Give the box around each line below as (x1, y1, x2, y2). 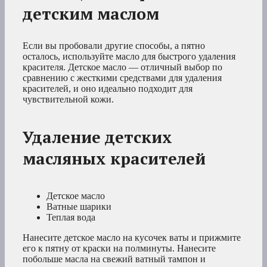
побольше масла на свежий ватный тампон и (23, 253, 206, 264)
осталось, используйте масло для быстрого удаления (23, 51, 235, 62)
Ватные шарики (46, 201, 111, 212)
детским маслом (23, 3, 159, 25)
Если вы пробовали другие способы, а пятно (23, 41, 205, 51)
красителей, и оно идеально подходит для (23, 83, 193, 94)
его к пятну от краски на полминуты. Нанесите (23, 243, 216, 253)
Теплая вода (46, 212, 95, 222)
